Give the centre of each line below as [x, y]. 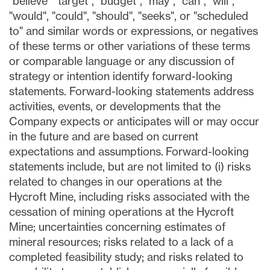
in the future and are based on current [104, 137]
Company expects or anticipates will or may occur [134, 121]
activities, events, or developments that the [115, 106]
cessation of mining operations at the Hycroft [121, 212]
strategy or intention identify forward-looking [121, 76]
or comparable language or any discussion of [122, 61]
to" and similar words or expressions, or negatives [133, 31]
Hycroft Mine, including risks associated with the [129, 197]
